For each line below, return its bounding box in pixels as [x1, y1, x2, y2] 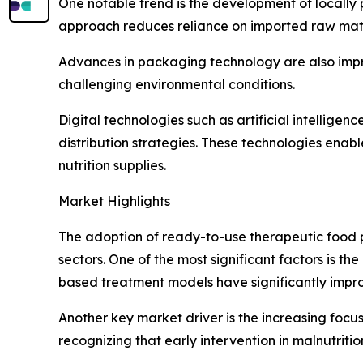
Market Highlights [58, 192, 170, 209]
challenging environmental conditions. [58, 75, 295, 92]
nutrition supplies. [58, 156, 166, 173]
